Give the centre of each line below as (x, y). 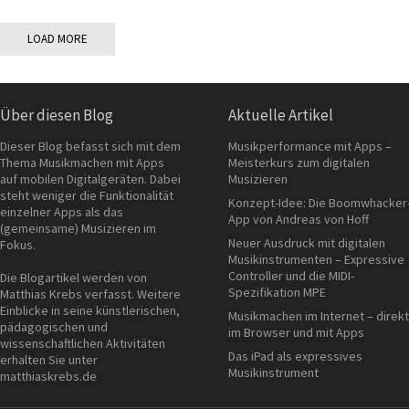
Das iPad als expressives (295, 356)
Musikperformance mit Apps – (310, 146)
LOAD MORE (58, 39)
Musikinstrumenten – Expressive (316, 259)
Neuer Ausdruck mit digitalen (307, 243)
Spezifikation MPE (277, 292)
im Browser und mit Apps (296, 332)
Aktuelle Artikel (281, 115)
